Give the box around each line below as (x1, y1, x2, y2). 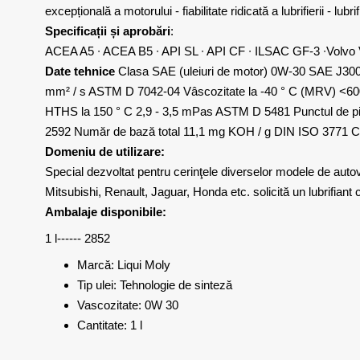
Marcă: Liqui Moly (77, 258, 170, 272)
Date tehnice (45, 64, 115, 78)
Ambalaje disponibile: (45, 205, 166, 219)
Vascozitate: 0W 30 (77, 298, 178, 312)
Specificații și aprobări (45, 24, 170, 38)
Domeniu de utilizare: (45, 145, 165, 158)
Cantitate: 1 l (77, 318, 142, 332)
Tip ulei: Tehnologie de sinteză (77, 278, 232, 292)
